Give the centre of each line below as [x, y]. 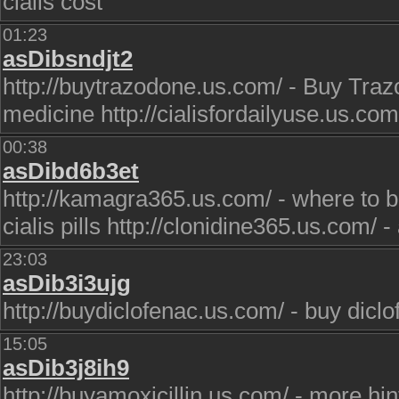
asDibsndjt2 [68, 59]
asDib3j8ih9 [66, 368]
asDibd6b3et [71, 171]
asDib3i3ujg [67, 283]
